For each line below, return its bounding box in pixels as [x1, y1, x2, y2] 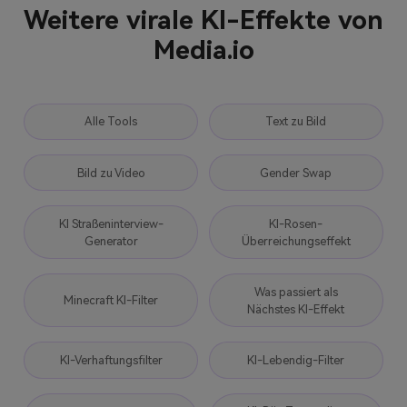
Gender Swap [260, 165, 333, 180]
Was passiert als [253, 284, 338, 299]
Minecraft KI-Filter [64, 293, 159, 308]
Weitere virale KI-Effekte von [24, 5, 383, 36]
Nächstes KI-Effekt [247, 302, 345, 316]
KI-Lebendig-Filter [247, 353, 345, 368]
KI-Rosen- [269, 216, 323, 231]
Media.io [153, 35, 254, 66]
